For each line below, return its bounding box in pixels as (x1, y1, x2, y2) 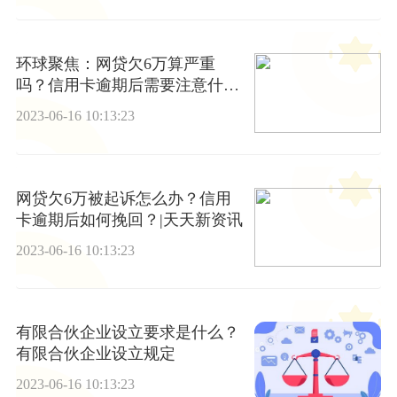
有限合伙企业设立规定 (15, 344, 175, 362)
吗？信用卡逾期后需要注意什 (15, 76, 223, 95)
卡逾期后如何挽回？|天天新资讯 (15, 210, 243, 229)
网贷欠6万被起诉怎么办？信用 (15, 189, 231, 207)
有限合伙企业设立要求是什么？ (15, 323, 239, 341)
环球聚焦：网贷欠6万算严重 (15, 55, 215, 74)
